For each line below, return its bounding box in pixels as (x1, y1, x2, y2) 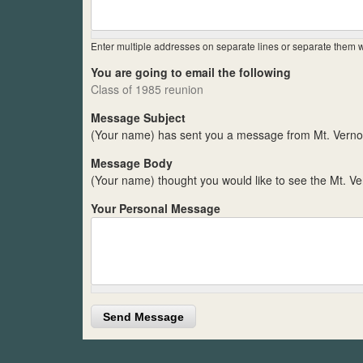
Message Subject (91, 109, 186, 126)
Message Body (91, 155, 173, 172)
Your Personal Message (91, 200, 220, 217)
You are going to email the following (91, 64, 291, 81)
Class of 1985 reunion (91, 81, 203, 98)
